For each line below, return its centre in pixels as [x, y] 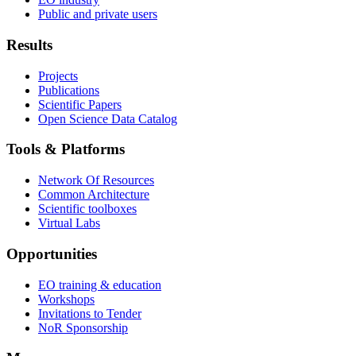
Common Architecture [94, 195]
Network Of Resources [96, 180]
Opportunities [52, 253]
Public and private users [98, 14]
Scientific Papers [80, 104]
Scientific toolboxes [87, 209]
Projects [58, 75]
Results [29, 44]
